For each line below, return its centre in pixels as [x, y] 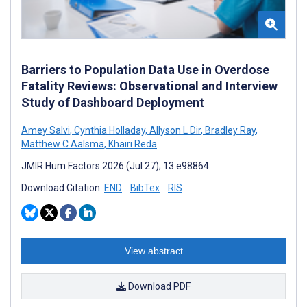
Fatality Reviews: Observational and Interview [149, 86]
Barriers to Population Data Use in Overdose [145, 69]
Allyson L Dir [174, 130]
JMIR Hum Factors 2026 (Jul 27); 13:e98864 [115, 165]
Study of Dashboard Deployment [113, 102]
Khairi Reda [132, 144]
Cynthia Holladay [109, 130]
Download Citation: [63, 187]
